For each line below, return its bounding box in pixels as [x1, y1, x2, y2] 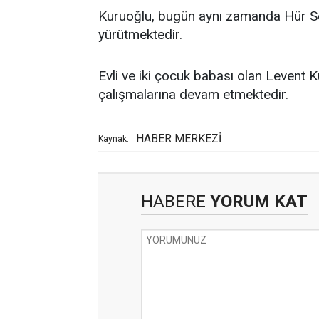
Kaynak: [98, 133, 129, 144]
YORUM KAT [206, 191, 308, 211]
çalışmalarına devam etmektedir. [98, 85, 288, 103]
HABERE [141, 191, 206, 211]
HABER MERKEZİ [136, 131, 221, 145]
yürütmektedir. [98, 26, 182, 43]
